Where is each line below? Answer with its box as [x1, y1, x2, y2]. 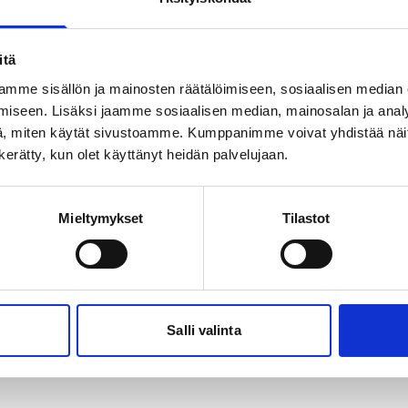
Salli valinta [167, 321, 241, 338]
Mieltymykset [58, 209, 144, 226]
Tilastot [281, 209, 331, 226]
